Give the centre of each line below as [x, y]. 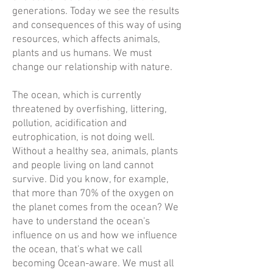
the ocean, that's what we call [77, 250]
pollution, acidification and [69, 124]
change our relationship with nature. [92, 68]
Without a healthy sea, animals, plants [95, 152]
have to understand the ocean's [81, 222]
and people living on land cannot [83, 166]
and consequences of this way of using [97, 26]
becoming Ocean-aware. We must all [93, 264]
